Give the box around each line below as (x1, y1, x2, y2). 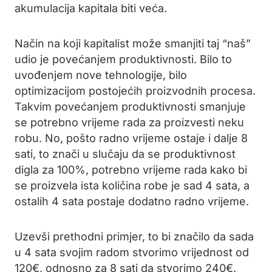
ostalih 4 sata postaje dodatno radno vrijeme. (15, 195, 249, 208)
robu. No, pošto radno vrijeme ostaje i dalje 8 (15, 132, 248, 144)
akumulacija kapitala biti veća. (15, 2, 167, 15)
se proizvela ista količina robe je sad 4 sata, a (15, 179, 250, 192)
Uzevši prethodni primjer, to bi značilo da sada (15, 230, 254, 243)
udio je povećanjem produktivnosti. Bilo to (15, 53, 232, 66)
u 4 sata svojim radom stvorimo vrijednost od (15, 246, 249, 259)
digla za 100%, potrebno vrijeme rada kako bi (15, 163, 247, 176)
